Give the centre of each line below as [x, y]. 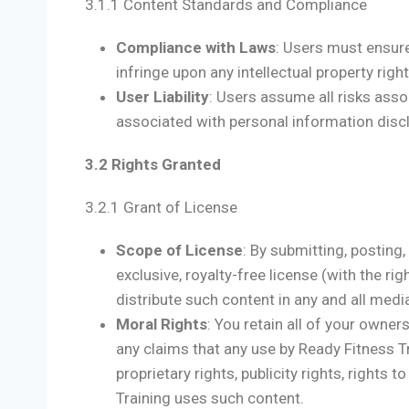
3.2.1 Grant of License [161, 208]
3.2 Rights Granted [153, 165]
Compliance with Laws [196, 48]
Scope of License [179, 251]
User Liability [163, 97]
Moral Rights [162, 325]
